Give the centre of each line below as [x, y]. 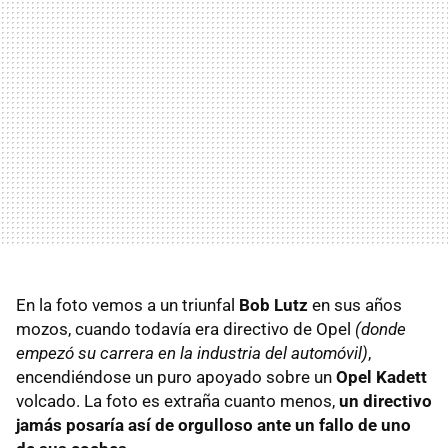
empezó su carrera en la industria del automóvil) [192, 353]
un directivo [385, 401]
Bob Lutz [273, 305]
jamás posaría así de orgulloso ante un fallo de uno [213, 425]
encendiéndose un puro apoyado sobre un [176, 377]
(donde [380, 329]
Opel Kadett [381, 377]
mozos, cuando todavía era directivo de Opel [185, 329]
